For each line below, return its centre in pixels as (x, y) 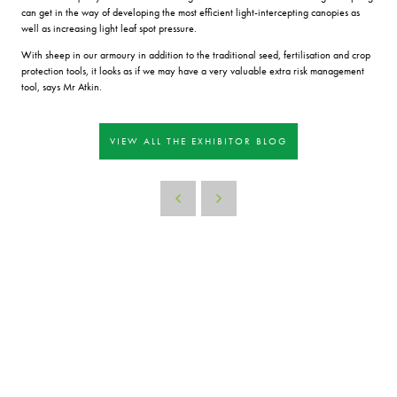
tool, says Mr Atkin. (62, 86)
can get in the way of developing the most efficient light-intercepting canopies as (191, 12)
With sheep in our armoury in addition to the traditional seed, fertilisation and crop (196, 54)
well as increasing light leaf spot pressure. (109, 28)
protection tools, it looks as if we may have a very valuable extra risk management (193, 70)
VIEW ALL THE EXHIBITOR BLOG (198, 140)
